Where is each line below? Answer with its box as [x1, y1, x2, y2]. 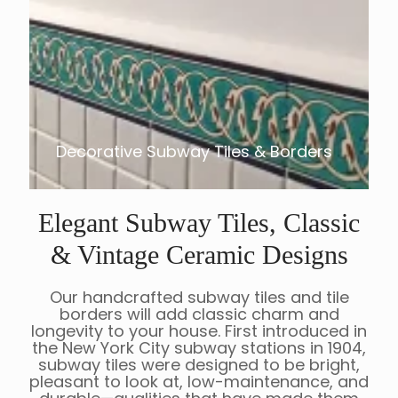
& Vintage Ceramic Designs [50, 240, 348, 270]
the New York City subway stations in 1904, [32, 337, 366, 360]
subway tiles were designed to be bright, [38, 354, 360, 377]
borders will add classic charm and [59, 303, 339, 326]
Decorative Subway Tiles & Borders [56, 140, 332, 163]
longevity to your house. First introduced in [31, 320, 367, 343]
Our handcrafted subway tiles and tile [49, 286, 349, 309]
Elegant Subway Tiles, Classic [38, 208, 360, 238]
